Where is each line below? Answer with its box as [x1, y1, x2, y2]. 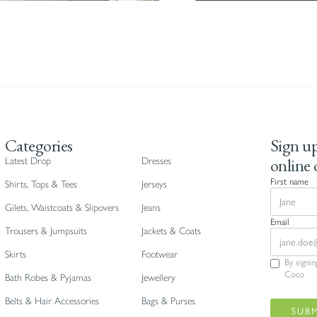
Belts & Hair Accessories [4, 295, 99, 307]
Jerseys [141, 178, 167, 190]
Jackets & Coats [141, 225, 201, 237]
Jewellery [141, 272, 175, 284]
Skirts [4, 248, 26, 260]
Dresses [141, 155, 171, 167]
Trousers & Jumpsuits [4, 225, 87, 237]
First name [270, 176, 309, 187]
